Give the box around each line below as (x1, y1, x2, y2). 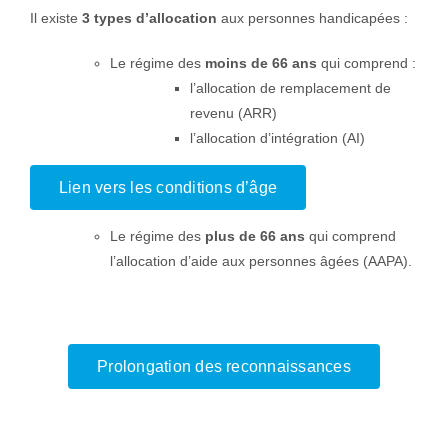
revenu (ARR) (189, 105, 277, 121)
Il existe (29, 10, 82, 26)
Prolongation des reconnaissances (97, 358, 351, 375)
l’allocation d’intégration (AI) (189, 130, 365, 146)
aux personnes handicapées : (216, 10, 408, 26)
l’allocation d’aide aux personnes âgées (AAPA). (109, 253, 412, 269)
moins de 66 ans (204, 55, 317, 71)
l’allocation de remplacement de (189, 80, 391, 96)
